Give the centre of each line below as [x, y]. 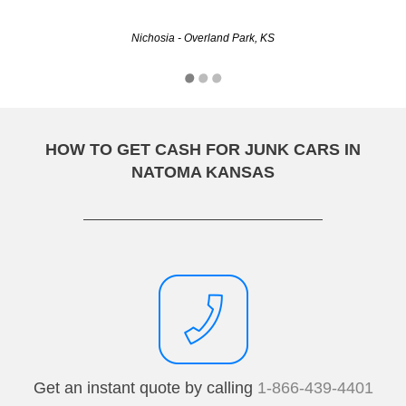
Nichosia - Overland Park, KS [203, 39]
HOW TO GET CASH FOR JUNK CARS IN [203, 150]
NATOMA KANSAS [203, 173]
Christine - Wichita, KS [203, 29]
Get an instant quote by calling [145, 388]
